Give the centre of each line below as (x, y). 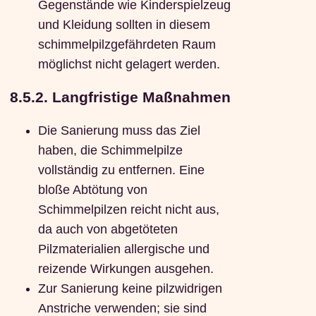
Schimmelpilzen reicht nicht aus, (128, 210)
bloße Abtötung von (92, 190)
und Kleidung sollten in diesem (124, 24)
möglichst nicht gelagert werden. (129, 64)
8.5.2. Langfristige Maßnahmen (120, 97)
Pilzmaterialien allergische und (123, 249)
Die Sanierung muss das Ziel (119, 131)
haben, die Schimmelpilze (110, 151)
